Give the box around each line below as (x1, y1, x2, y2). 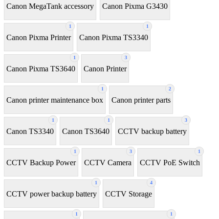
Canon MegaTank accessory (6, 1, 94, 10)
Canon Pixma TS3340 (79, 33, 148, 42)
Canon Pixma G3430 (102, 1, 168, 10)
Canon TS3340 (6, 127, 54, 135)
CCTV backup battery (118, 127, 187, 135)
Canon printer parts (111, 95, 171, 104)
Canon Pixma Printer (6, 33, 71, 42)
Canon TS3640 (62, 127, 109, 135)
